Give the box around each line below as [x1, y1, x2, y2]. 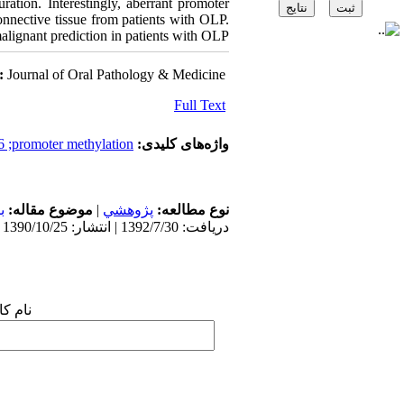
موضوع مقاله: [5, 202, 93, 217]
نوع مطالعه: [153, 202, 229, 217]
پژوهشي [103, 202, 153, 217]
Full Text [174, 97, 225, 113]
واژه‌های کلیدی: [133, 136, 229, 151]
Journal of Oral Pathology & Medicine [7, 67, 225, 82]
